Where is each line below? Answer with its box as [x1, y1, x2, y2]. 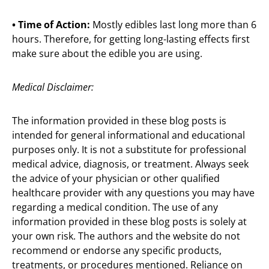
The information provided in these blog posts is [12, 114, 226, 128]
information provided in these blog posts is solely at [12, 215, 247, 229]
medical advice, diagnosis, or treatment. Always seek [12, 157, 249, 171]
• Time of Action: [12, 18, 92, 32]
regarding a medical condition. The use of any [12, 201, 218, 214]
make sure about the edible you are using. [12, 47, 202, 61]
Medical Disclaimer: [12, 80, 94, 94]
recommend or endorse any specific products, [12, 244, 222, 258]
